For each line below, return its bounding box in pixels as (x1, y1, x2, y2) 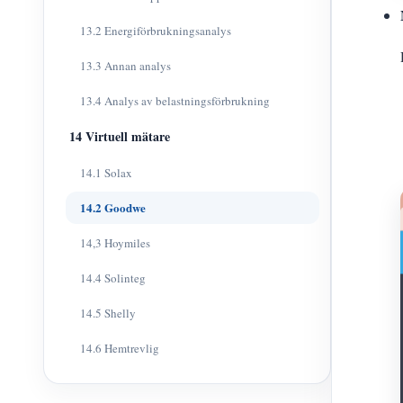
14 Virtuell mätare (69, 127, 170, 146)
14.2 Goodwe (80, 199, 146, 216)
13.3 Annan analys (80, 58, 171, 74)
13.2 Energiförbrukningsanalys (80, 22, 231, 39)
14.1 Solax (80, 165, 132, 181)
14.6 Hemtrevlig (80, 340, 159, 356)
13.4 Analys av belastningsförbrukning (80, 93, 270, 109)
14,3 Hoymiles (80, 235, 150, 251)
